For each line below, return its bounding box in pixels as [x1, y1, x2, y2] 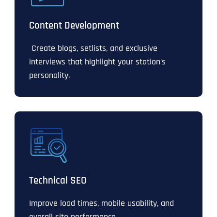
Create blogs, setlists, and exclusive [29, 43, 157, 54]
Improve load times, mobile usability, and [29, 198, 174, 209]
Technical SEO [29, 174, 87, 187]
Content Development [29, 19, 119, 32]
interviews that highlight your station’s [29, 56, 166, 68]
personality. [29, 70, 70, 81]
